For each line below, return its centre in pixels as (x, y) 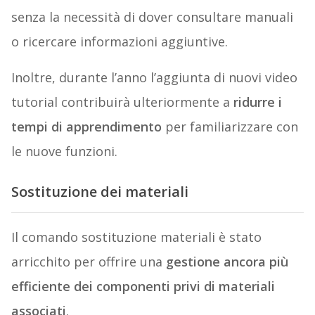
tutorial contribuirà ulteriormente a (120, 102)
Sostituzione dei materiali (99, 192)
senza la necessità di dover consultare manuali (152, 17)
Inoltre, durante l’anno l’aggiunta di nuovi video (154, 78)
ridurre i (256, 102)
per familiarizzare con (230, 127)
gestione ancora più (227, 261)
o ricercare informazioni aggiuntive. (119, 42)
